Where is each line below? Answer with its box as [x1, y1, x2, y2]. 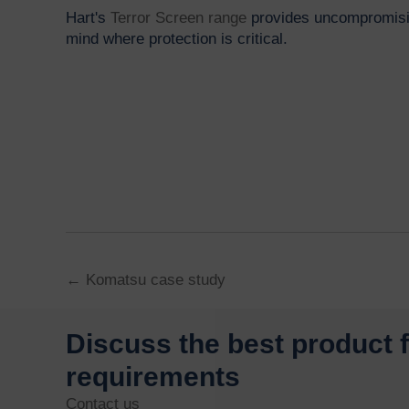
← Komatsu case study [66, 271, 225, 289]
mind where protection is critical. [66, 29, 288, 47]
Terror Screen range [110, 8, 246, 26]
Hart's [66, 8, 110, 26]
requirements [66, 362, 240, 393]
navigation [65, 302, 201, 333]
